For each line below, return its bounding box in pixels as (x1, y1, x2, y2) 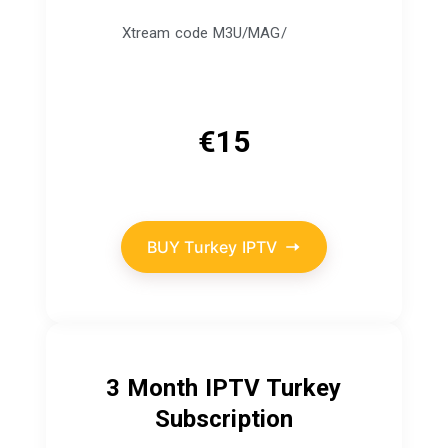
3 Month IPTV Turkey (106, 373, 342, 402)
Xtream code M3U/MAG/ (121, 24, 287, 43)
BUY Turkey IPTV (146, 236, 278, 257)
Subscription (154, 404, 294, 433)
